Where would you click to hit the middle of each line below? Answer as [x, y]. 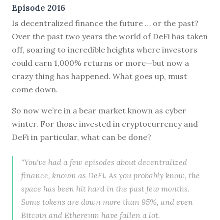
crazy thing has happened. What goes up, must [99, 76]
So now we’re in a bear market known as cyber [99, 110]
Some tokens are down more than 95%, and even [107, 202]
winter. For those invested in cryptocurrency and [105, 124]
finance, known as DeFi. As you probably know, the [110, 175]
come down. [35, 89]
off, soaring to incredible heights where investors [105, 49]
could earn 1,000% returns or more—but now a [100, 63]
